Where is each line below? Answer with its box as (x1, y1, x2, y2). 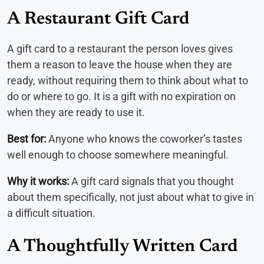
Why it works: (7, 174, 69, 187)
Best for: (7, 132, 46, 145)
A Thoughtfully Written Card (7, 237, 237, 256)
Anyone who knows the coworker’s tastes (46, 132, 242, 145)
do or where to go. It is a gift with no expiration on (7, 90, 236, 103)
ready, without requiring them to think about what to (7, 74, 248, 87)
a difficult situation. (7, 206, 95, 219)
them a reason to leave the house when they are (7, 58, 232, 71)
